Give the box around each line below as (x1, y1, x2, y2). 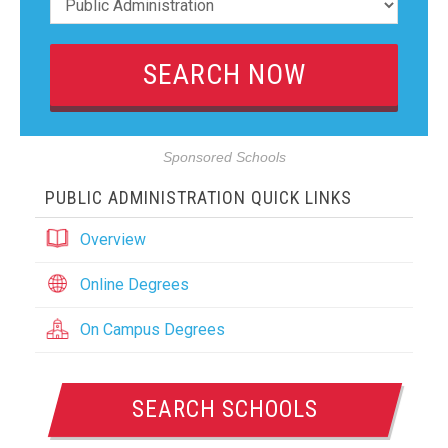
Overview (80, 230, 146, 249)
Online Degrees (80, 275, 189, 294)
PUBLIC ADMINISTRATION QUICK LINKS (45, 187, 352, 208)
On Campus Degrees (80, 320, 225, 339)
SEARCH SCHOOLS (132, 396, 319, 423)
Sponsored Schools (162, 150, 286, 165)
